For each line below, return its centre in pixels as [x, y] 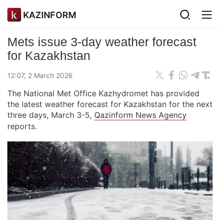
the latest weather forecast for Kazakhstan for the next [110, 104]
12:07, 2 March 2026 [40, 75]
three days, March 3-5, [51, 115]
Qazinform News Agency [140, 115]
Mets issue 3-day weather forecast [102, 42]
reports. [22, 126]
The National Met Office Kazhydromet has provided [103, 93]
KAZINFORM [50, 15]
